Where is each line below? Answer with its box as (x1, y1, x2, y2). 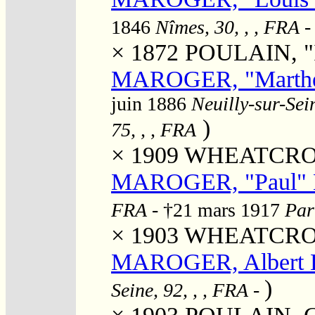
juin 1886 (111, 92, 191, 115)
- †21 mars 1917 (147, 198, 285, 221)
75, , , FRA (111, 118, 196, 141)
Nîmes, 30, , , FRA (155, 15, 300, 38)
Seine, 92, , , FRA (111, 278, 248, 301)
